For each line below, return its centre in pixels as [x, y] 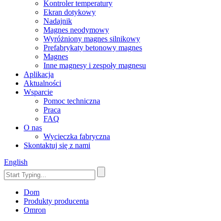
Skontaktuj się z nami [57, 145]
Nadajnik [58, 21]
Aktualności [42, 83]
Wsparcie [38, 92]
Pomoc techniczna [72, 101]
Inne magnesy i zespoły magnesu [95, 65]
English [16, 162]
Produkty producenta [56, 201]
